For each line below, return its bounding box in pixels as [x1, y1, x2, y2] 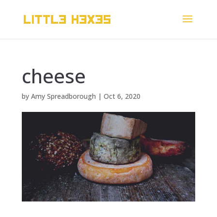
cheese [21, 62, 86, 89]
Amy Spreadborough [31, 92, 96, 101]
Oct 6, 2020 [103, 92, 140, 101]
